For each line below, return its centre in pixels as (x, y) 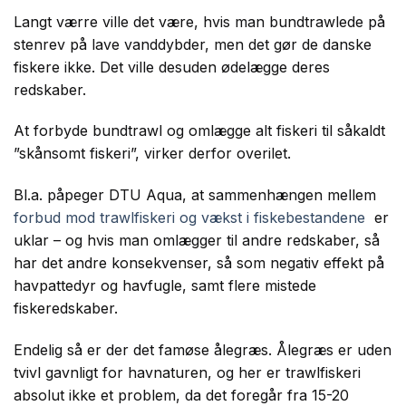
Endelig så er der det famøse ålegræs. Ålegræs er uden (203, 349)
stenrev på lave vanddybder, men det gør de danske (193, 44)
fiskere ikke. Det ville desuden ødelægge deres (172, 67)
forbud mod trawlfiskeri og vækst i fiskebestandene (189, 218)
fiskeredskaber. (66, 309)
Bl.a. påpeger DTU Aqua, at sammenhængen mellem (195, 195)
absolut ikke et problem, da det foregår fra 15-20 (181, 395)
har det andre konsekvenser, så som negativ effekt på (199, 263)
